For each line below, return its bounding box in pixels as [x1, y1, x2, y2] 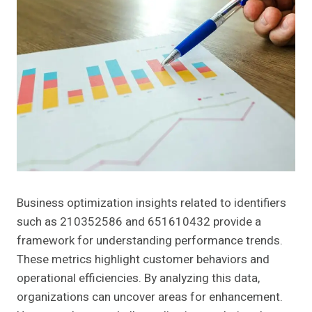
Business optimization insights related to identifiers [17, 194, 286, 212]
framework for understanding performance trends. [17, 232, 283, 250]
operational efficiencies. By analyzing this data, [17, 270, 260, 288]
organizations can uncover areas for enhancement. [17, 288, 283, 306]
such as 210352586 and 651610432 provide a [17, 213, 261, 231]
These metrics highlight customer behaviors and [17, 251, 270, 269]
